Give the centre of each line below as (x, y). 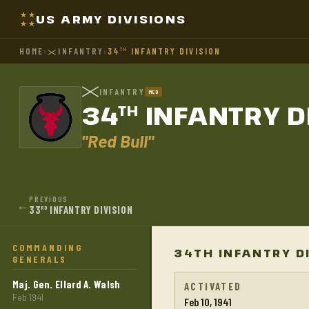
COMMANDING (48, 247)
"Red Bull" (118, 141)
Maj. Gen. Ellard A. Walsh (67, 284)
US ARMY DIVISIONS (111, 19)
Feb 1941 (28, 297)
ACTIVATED (213, 286)
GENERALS (40, 259)
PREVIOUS (49, 199)
